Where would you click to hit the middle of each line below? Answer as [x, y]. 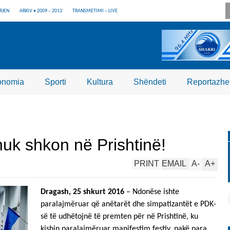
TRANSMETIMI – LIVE [95, 11]
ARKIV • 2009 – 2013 [41, 11]
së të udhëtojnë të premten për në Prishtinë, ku [119, 217]
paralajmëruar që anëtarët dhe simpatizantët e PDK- [128, 204]
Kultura [100, 82]
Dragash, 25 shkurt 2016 [82, 192]
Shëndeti [150, 82]
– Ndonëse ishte [152, 192]
